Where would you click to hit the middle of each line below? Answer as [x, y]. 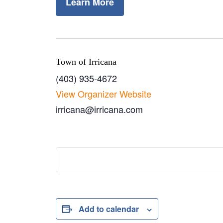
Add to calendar [109, 209]
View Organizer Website [104, 94]
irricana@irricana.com [99, 109]
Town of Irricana [86, 62]
